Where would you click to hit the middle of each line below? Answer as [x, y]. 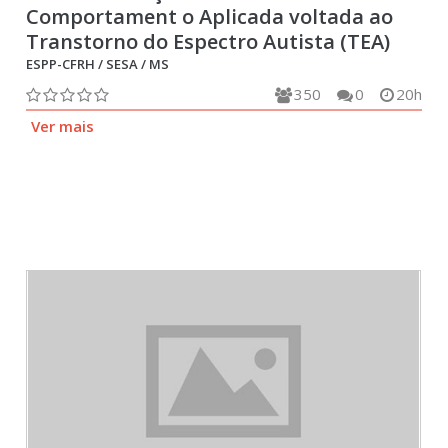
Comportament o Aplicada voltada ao [210, 16]
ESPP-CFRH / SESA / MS [98, 64]
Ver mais [63, 126]
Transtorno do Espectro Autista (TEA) [208, 41]
